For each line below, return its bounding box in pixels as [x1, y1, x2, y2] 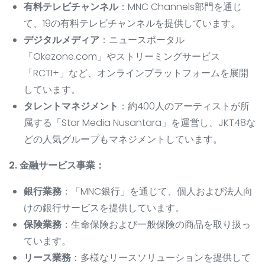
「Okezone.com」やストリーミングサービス [24, 50, 220, 64]
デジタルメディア [24, 33, 99, 47]
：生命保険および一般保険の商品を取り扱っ [62, 218, 251, 232]
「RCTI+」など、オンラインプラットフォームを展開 [24, 66, 248, 80]
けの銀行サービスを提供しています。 [24, 201, 185, 215]
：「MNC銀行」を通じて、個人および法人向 [62, 185, 253, 199]
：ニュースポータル [99, 33, 185, 47]
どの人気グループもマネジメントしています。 [24, 132, 222, 147]
